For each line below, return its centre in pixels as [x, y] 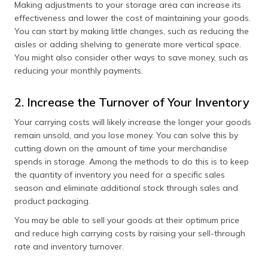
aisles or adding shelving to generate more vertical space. [128, 44]
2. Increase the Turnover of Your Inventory [132, 102]
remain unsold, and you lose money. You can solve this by [126, 135]
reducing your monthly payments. [79, 71]
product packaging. [52, 201]
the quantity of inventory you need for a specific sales [120, 175]
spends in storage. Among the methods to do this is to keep [132, 162]
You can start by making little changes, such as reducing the [132, 31]
